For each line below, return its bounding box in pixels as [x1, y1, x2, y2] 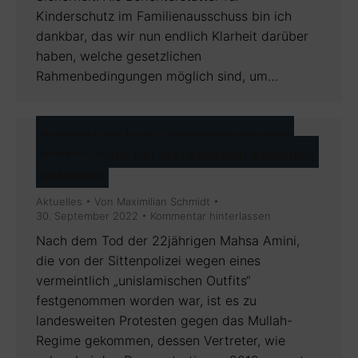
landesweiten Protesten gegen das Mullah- [36, 312, 292, 328]
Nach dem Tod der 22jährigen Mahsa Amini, [36, 233, 300, 249]
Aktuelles [36, 195, 82, 208]
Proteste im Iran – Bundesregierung [40, 127, 290, 144]
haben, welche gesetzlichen [36, 48, 201, 64]
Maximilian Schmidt [117, 195, 210, 208]
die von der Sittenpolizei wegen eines [36, 253, 261, 268]
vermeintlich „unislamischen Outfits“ [36, 272, 251, 288]
